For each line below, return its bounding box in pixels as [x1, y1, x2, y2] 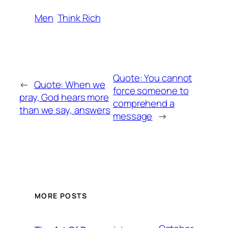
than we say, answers [19, 103, 110, 117]
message [113, 109, 153, 123]
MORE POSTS [35, 190, 87, 201]
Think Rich [57, 11, 101, 25]
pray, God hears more [19, 90, 109, 104]
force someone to [113, 84, 189, 98]
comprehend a [113, 97, 175, 110]
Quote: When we [34, 77, 105, 91]
